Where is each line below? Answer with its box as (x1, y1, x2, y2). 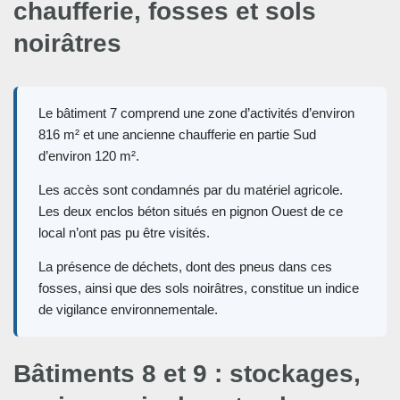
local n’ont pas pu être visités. (38, 225, 210, 241)
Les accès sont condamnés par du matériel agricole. (38, 182, 343, 198)
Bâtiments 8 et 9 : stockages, (13, 360, 361, 388)
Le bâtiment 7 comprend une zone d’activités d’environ (38, 105, 354, 121)
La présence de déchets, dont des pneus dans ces (38, 259, 332, 275)
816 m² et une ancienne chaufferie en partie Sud (38, 127, 316, 143)
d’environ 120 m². (38, 148, 139, 164)
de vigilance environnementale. (38, 302, 218, 318)
